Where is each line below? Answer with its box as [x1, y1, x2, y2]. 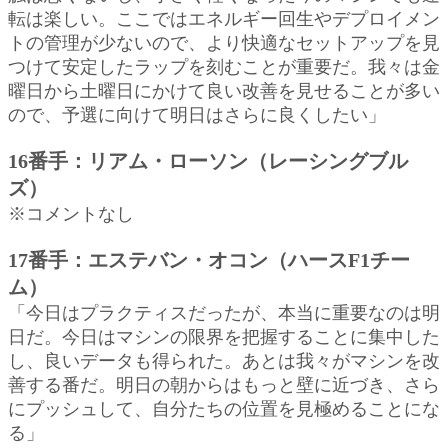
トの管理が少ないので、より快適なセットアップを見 [8, 32, 440, 53]
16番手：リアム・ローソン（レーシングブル [8, 149, 408, 172]
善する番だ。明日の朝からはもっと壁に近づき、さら [8, 374, 440, 395]
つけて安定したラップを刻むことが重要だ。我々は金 [8, 56, 440, 77]
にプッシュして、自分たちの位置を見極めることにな [8, 398, 440, 419]
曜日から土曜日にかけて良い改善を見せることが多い [8, 80, 440, 101]
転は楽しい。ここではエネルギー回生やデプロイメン [8, 8, 440, 29]
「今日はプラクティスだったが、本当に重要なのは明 [8, 302, 440, 323]
